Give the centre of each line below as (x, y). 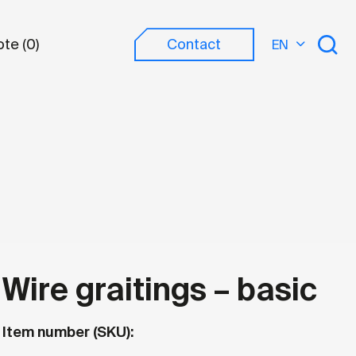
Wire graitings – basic (159, 290)
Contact (194, 45)
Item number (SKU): (68, 332)
